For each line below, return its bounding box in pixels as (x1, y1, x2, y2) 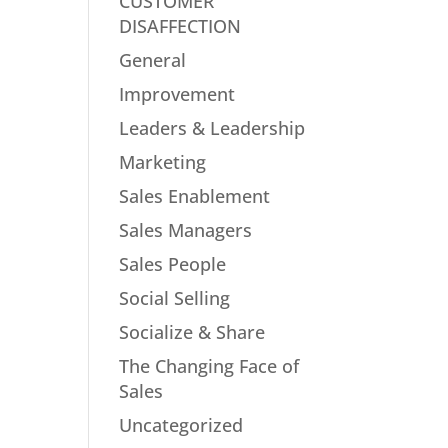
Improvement (119, 82, 236, 106)
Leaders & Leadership (119, 116, 306, 140)
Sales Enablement (119, 184, 271, 208)
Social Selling (119, 286, 231, 310)
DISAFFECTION (119, 14, 242, 38)
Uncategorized (119, 413, 244, 437)
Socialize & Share (119, 320, 266, 344)
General (119, 48, 187, 72)
